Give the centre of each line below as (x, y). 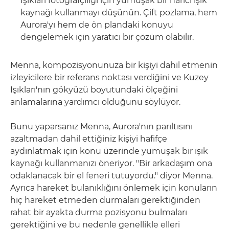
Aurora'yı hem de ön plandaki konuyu (97, 25)
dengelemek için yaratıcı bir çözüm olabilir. (107, 37)
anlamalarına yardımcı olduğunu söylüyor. (95, 102)
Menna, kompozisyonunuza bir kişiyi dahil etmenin (114, 65)
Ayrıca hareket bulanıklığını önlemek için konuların (114, 188)
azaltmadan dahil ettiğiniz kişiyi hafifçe (89, 139)
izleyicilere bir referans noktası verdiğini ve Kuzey (109, 77)
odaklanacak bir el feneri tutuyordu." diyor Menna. (111, 175)
